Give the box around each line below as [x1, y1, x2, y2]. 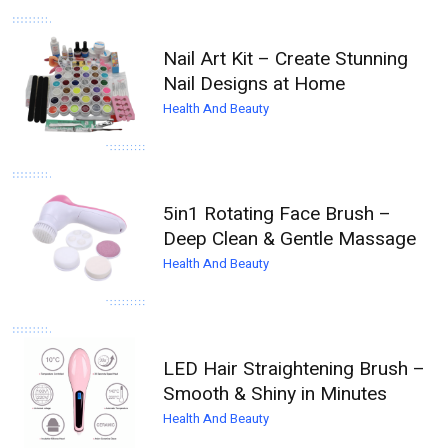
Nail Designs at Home [163, 70, 346, 99]
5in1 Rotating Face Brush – [163, 200, 392, 229]
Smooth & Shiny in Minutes [163, 380, 388, 409]
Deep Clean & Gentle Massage [163, 225, 417, 254]
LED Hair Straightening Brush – [163, 355, 426, 384]
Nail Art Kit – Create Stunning [163, 45, 409, 74]
